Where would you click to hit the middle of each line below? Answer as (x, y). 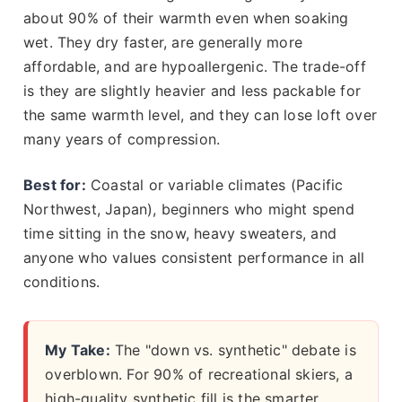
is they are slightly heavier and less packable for (192, 91)
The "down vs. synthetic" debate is (233, 350)
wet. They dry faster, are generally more (163, 43)
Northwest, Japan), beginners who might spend (189, 210)
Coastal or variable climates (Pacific (214, 185)
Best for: (55, 185)
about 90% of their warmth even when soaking (186, 18)
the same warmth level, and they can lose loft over (201, 115)
